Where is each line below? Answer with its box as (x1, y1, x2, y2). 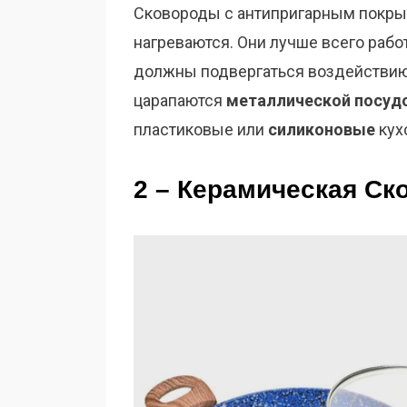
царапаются (134, 91, 226, 111)
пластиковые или (134, 120, 268, 140)
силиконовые (268, 120, 375, 140)
